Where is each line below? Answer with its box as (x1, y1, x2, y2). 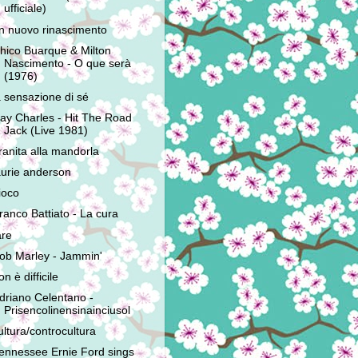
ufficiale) (3, 2, 46, 15)
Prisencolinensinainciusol (3, 304, 130, 316)
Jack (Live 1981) (3, 124, 88, 137)
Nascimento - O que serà (3, 57, 131, 70)
